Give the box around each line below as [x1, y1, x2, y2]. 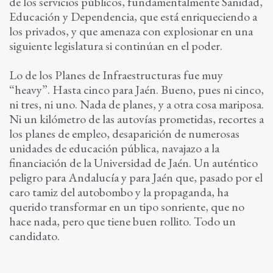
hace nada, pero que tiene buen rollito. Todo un [9, 213, 236, 230]
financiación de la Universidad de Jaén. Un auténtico [9, 155, 258, 171]
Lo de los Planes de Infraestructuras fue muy [9, 67, 223, 83]
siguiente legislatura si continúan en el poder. [9, 38, 222, 54]
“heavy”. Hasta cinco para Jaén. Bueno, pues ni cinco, [9, 82, 264, 98]
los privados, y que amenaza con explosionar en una [9, 23, 253, 40]
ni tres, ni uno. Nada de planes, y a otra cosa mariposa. [9, 96, 264, 113]
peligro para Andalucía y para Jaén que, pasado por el [9, 169, 263, 186]
